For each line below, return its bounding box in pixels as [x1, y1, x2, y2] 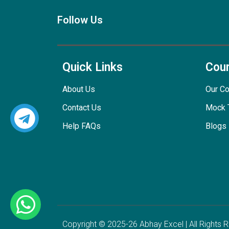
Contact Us [62, 102, 101, 112]
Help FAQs [62, 121, 101, 131]
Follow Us [57, 13, 103, 26]
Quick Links [62, 60, 123, 74]
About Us [62, 84, 95, 94]
